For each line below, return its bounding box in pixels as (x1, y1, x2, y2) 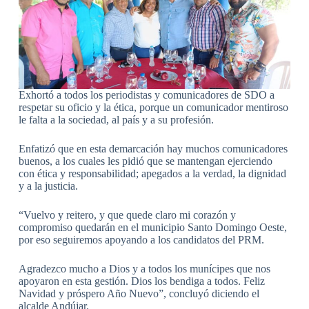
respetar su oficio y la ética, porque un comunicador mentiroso (18, 101, 288, 113)
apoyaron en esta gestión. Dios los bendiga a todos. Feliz (18, 275, 265, 287)
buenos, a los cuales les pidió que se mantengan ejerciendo (18, 154, 272, 167)
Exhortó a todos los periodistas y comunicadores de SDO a (18, 88, 275, 101)
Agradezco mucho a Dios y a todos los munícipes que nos (18, 262, 270, 275)
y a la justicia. (18, 179, 78, 192)
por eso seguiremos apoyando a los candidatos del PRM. (18, 233, 264, 246)
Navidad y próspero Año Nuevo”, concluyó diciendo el (18, 287, 259, 299)
